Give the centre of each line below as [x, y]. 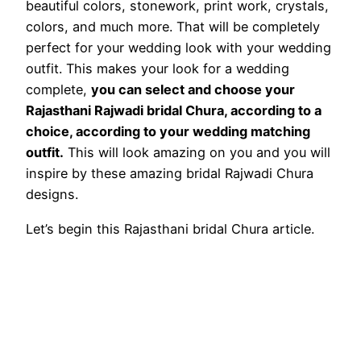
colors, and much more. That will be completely [173, 27]
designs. [52, 195]
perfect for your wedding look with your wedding [178, 48]
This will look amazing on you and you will [197, 153]
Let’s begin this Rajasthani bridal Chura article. [170, 228]
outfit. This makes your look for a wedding [158, 69]
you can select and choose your [193, 90]
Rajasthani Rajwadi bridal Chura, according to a [174, 111]
